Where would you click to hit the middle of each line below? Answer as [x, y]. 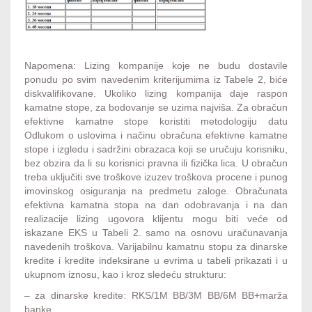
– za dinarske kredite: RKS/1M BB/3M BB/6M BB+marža [156, 296]
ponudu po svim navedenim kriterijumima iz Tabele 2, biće [156, 80]
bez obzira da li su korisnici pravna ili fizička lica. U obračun [156, 163]
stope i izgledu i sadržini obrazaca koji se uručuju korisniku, [156, 149]
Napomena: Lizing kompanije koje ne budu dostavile [156, 66]
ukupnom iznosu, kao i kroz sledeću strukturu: [125, 275]
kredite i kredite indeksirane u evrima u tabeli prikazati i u [156, 261]
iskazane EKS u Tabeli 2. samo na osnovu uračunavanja [156, 233]
